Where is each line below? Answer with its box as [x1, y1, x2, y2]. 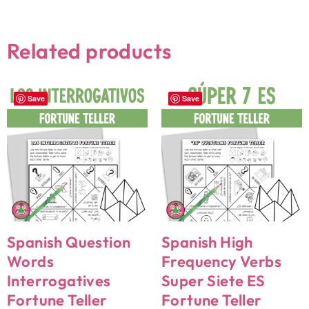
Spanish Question [7, 232, 131, 252]
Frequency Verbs [161, 251, 281, 271]
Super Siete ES [161, 270, 266, 290]
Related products [7, 37, 172, 64]
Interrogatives [7, 270, 111, 290]
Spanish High [161, 232, 253, 252]
